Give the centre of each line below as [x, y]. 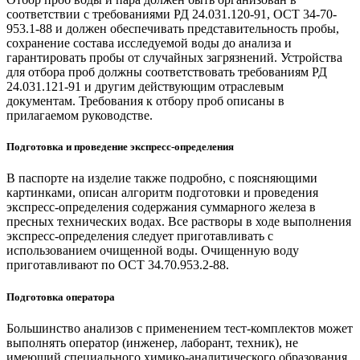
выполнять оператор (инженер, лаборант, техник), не [152, 342]
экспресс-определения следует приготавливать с [140, 236]
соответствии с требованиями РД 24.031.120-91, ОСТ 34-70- [172, 14]
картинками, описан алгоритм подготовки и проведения [162, 193]
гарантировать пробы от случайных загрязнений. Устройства [174, 58]
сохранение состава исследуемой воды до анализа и [149, 43]
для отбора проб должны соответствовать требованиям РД [167, 72]
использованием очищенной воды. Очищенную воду [153, 251]
